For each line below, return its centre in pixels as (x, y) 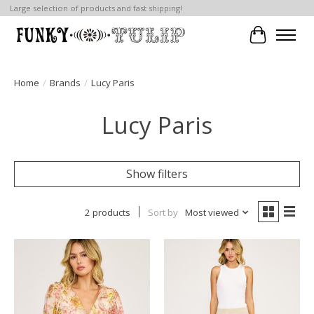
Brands (65, 82)
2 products (107, 212)
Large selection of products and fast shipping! (96, 8)
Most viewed (212, 212)
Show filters (157, 173)
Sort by (163, 212)
